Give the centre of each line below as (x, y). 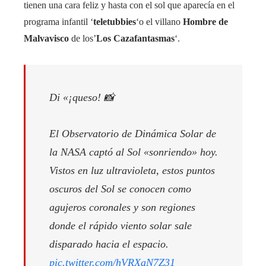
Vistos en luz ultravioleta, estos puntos (132, 170)
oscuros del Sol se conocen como (120, 189)
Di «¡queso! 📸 (82, 97)
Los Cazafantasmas (135, 38)
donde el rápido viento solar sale (121, 225)
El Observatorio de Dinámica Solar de (133, 133)
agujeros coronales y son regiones (122, 207)
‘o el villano (159, 21)
